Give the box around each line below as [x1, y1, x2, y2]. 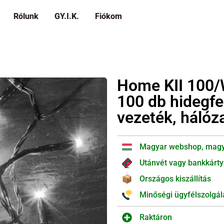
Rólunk [13, 11, 39, 21]
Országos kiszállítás [139, 174, 211, 183]
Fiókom [95, 11, 122, 21]
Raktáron [139, 212, 172, 222]
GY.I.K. [54, 11, 79, 21]
